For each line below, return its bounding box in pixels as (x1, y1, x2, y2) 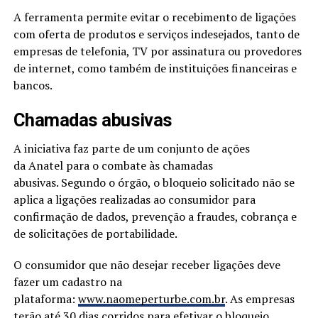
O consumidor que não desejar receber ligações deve (13, 256, 280, 273)
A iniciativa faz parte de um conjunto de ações (13, 140, 250, 156)
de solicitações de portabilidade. (13, 225, 177, 241)
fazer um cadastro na (13, 273, 122, 290)
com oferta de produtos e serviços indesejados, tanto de (13, 26, 300, 42)
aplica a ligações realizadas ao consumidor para (13, 191, 256, 207)
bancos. (13, 77, 53, 93)
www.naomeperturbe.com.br (77, 290, 225, 307)
